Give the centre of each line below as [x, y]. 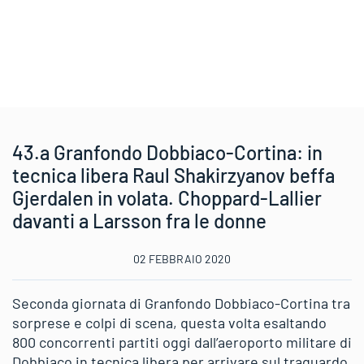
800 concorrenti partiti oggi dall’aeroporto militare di [182, 342]
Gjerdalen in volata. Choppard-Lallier [167, 198]
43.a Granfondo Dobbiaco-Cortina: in [167, 152]
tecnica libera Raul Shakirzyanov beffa [173, 175]
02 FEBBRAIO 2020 [182, 259]
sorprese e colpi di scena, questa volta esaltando [169, 323]
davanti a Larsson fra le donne [139, 221]
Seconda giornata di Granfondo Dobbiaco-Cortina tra [181, 303]
